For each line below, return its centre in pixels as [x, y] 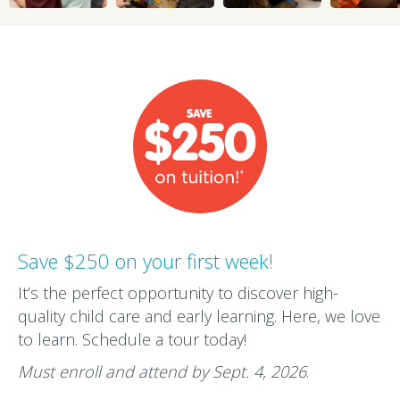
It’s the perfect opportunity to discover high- [178, 293]
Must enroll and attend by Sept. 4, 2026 [162, 371]
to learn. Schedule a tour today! [132, 339]
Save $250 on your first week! [146, 261]
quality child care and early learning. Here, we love [199, 316]
